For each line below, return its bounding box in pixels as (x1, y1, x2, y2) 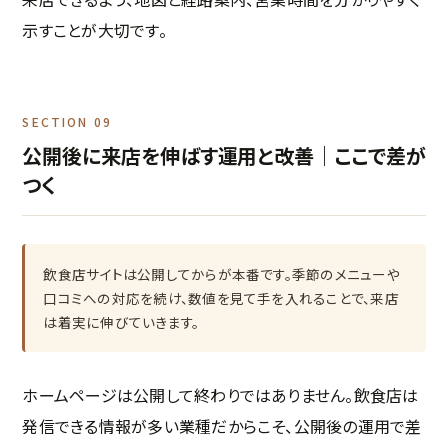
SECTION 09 (22, 113, 112, 131)
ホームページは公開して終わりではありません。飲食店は (22, 383, 419, 408)
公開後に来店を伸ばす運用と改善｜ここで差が (22, 141, 426, 171)
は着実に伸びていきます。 (43, 312, 200, 333)
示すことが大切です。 (22, 18, 167, 43)
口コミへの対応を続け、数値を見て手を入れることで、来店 (43, 288, 399, 309)
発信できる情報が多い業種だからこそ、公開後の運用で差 (22, 414, 422, 439)
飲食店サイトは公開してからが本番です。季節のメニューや (43, 264, 400, 285)
